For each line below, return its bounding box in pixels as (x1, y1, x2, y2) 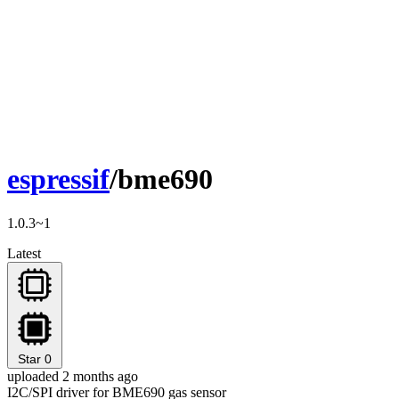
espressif (7, 163, 110, 196)
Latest (7, 245, 41, 261)
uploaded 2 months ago (7, 368, 138, 384)
